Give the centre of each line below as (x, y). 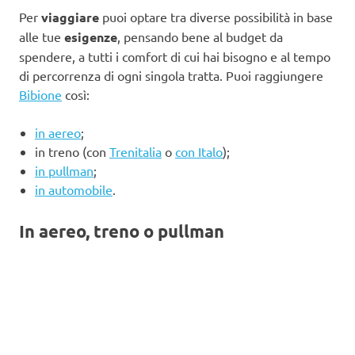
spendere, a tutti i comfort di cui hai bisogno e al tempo (175, 56)
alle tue (42, 36)
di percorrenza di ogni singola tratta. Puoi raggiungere (171, 75)
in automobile (74, 189)
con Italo (199, 151)
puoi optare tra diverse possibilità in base (216, 16)
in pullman (64, 170)
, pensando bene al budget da (200, 36)
